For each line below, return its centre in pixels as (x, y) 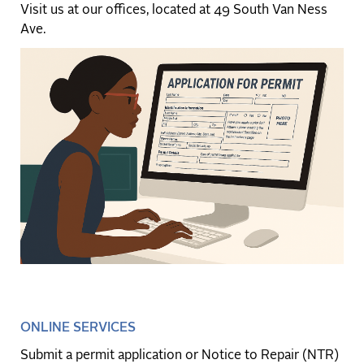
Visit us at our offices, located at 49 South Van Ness (174, 11)
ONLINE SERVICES (78, 328)
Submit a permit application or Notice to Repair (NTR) (180, 355)
